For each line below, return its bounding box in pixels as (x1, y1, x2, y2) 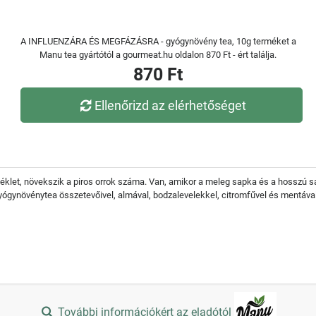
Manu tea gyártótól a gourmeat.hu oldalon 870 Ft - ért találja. (39, 49, 276, 60)
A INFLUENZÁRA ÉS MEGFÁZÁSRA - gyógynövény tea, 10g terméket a (20, 36, 296, 47)
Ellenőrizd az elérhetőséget (95, 97, 247, 113)
